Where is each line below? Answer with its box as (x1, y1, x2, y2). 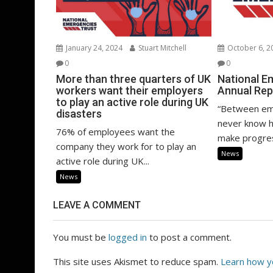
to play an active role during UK (56, 95, 208, 108)
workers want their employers (56, 83, 203, 97)
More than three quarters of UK (56, 72, 211, 85)
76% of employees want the (56, 125, 175, 138)
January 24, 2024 (64, 42, 122, 53)
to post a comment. (147, 230, 232, 243)
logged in (108, 230, 147, 243)
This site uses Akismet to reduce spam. (53, 255, 221, 268)
